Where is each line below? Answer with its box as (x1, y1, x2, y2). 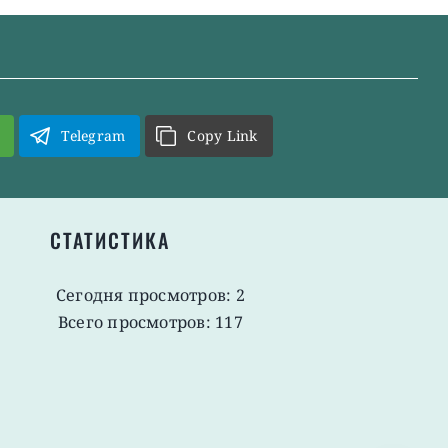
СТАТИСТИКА (49, 225, 170, 256)
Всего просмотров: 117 (57, 311, 243, 334)
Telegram (61, 126, 126, 146)
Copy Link (187, 126, 258, 146)
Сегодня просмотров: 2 (55, 284, 245, 307)
